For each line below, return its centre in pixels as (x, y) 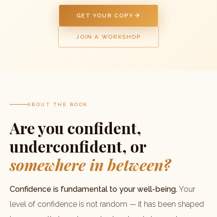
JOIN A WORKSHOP (108, 37)
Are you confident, (76, 128)
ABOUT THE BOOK (58, 105)
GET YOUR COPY (105, 15)
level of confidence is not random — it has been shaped (107, 204)
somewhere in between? (90, 165)
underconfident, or (78, 146)
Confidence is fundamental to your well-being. (93, 189)
